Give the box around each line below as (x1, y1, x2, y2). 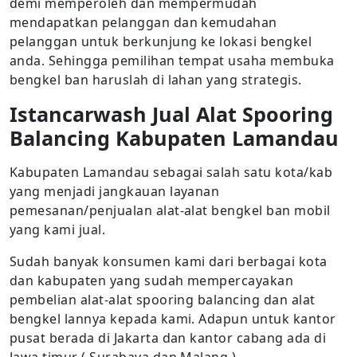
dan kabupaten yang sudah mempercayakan (10, 272, 294, 289)
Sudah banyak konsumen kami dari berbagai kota (10, 253, 328, 270)
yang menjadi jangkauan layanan (10, 182, 220, 200)
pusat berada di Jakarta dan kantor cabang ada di (10, 329, 327, 347)
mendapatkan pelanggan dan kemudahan (10, 14, 277, 31)
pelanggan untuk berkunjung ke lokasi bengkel (10, 33, 312, 50)
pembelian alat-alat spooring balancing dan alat (10, 291, 316, 308)
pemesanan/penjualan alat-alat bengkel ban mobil (10, 202, 331, 219)
